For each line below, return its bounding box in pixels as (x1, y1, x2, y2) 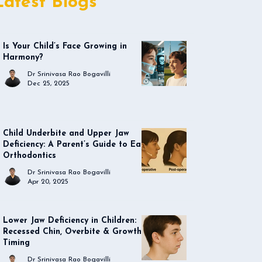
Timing (3, 239, 30, 247)
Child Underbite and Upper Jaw (3, 129, 129, 138)
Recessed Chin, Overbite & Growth (3, 227, 142, 236)
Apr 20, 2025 (27, 178, 68, 185)
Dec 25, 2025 (27, 80, 70, 87)
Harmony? (3, 53, 43, 62)
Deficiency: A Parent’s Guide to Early (3, 140, 151, 149)
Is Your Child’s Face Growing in (3, 42, 127, 51)
